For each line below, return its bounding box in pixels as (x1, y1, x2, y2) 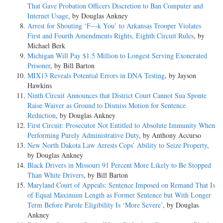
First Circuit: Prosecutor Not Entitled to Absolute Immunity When (27, 120, 215, 130)
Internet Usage (27, 10, 68, 20)
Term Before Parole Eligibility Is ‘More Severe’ (27, 200, 163, 210)
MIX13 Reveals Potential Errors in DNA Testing (27, 70, 165, 80)
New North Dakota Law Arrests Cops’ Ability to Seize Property (27, 140, 207, 150)
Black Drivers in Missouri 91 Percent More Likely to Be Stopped (27, 160, 211, 170)
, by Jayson (165, 70, 196, 80)
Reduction (27, 110, 56, 120)
